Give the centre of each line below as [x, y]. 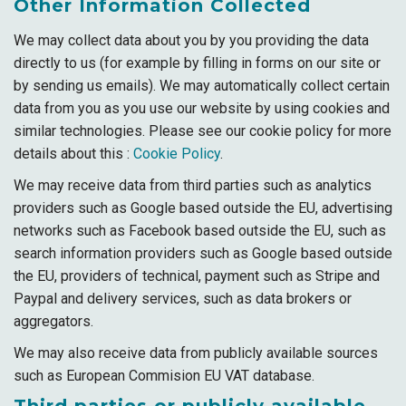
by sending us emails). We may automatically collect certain [202, 86]
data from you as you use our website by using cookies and [202, 108]
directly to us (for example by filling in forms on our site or [197, 63]
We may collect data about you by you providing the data [191, 40]
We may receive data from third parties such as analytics [193, 185]
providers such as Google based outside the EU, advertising [203, 208]
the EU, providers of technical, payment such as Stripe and [197, 276]
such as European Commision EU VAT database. [164, 376]
